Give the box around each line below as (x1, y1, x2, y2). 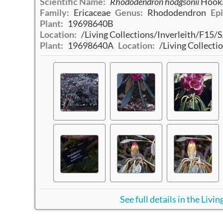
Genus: (114, 7, 143, 18)
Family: (39, 7, 69, 18)
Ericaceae (73, 7, 111, 18)
